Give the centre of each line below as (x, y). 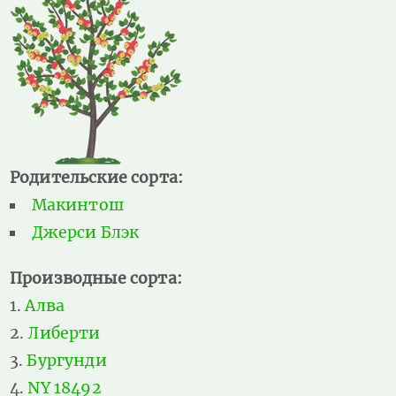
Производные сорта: (96, 279)
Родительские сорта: (96, 178)
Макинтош (77, 206)
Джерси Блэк (85, 233)
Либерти (64, 334)
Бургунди (67, 361)
